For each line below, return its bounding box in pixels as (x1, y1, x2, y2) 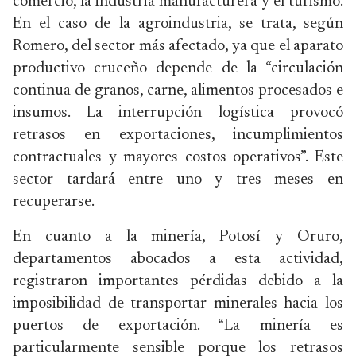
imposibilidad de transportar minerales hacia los (13, 296, 343, 311)
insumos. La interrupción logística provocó (13, 105, 343, 121)
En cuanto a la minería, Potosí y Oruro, (13, 229, 343, 245)
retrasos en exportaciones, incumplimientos (13, 127, 343, 143)
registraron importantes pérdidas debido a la (13, 273, 343, 289)
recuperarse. (13, 194, 95, 210)
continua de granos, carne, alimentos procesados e (13, 83, 343, 99)
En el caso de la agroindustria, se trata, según (13, 16, 343, 32)
